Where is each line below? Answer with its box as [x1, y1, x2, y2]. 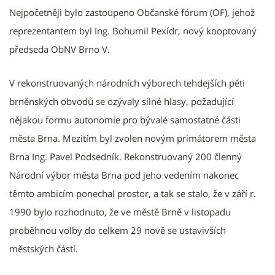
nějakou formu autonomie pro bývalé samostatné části [9, 113, 241, 126]
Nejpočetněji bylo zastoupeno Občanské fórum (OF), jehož [9, 6, 255, 18]
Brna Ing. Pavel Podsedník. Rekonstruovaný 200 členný [9, 150, 242, 163]
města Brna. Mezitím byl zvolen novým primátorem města [9, 131, 256, 144]
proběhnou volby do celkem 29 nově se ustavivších [9, 223, 226, 236]
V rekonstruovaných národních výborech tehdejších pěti [9, 76, 245, 89]
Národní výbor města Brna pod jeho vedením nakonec [9, 168, 239, 181]
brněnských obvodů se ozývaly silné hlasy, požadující [9, 95, 234, 107]
